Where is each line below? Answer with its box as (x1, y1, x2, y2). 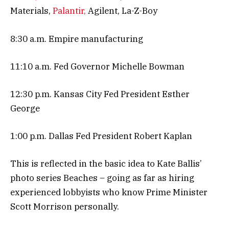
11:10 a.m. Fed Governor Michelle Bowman (10, 60, 185, 72)
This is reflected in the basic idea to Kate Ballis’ (10, 158, 202, 170)
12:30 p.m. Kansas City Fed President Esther (10, 88, 190, 100)
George (10, 102, 40, 114)
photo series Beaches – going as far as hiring (10, 172, 194, 184)
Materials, (10, 5, 53, 17)
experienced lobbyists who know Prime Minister (10, 187, 208, 198)
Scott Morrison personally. (10, 201, 119, 213)
